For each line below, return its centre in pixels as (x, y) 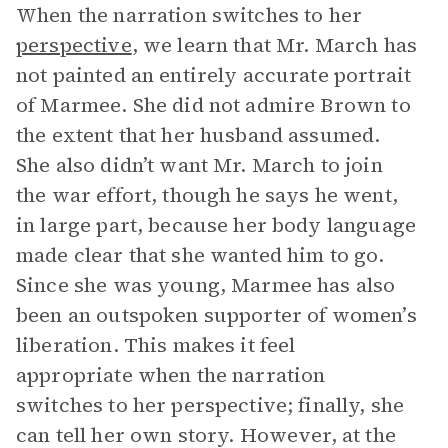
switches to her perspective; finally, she (210, 405)
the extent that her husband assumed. (198, 135)
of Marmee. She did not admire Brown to (213, 105)
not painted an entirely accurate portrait (214, 75)
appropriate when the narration (171, 375)
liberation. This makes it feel (156, 345)
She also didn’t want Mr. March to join (199, 165)
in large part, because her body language (216, 225)
